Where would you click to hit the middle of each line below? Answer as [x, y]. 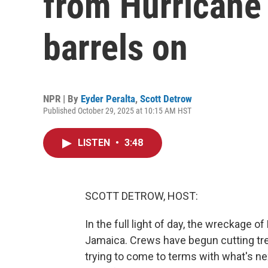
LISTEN [95, 143]
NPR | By [62, 99]
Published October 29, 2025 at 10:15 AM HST [117, 111]
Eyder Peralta [108, 99]
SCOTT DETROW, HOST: [141, 196]
